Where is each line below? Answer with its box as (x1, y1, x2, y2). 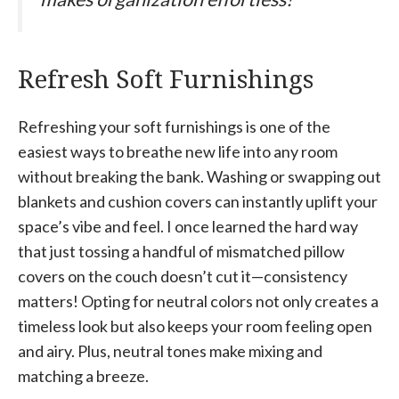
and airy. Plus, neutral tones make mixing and (18, 340, 322, 361)
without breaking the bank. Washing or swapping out (18, 166, 381, 186)
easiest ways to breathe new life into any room (18, 141, 338, 161)
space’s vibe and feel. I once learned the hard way (18, 216, 358, 236)
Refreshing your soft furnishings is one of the (18, 116, 330, 136)
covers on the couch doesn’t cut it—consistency (18, 265, 347, 286)
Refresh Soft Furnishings (18, 61, 313, 95)
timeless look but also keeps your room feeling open (18, 315, 372, 336)
